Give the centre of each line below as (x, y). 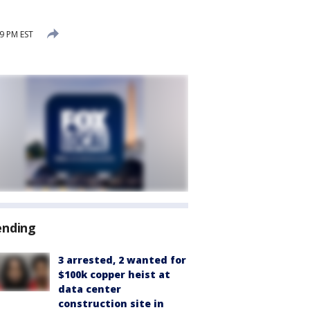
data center (90, 289)
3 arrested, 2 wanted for (122, 260)
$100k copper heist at (114, 274)
